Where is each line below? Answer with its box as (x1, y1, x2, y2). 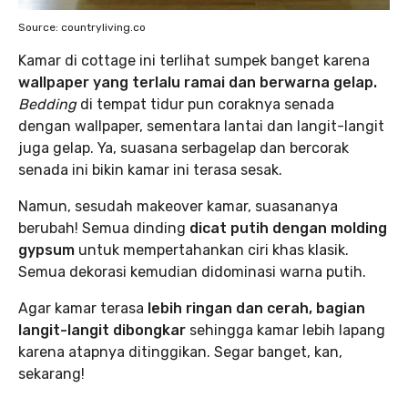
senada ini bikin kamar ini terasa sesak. (18, 161, 282, 179)
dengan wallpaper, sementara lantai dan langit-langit (18, 117, 384, 136)
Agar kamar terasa (18, 300, 144, 318)
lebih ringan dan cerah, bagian (144, 300, 365, 318)
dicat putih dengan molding (189, 219, 387, 238)
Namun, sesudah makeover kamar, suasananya (18, 198, 338, 216)
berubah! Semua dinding (18, 219, 189, 238)
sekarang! (18, 365, 85, 383)
